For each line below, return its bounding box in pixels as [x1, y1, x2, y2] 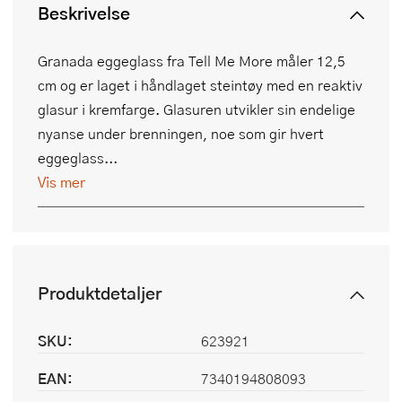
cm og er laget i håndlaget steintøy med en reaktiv [38, 74, 363, 96]
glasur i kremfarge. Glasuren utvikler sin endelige [38, 99, 355, 120]
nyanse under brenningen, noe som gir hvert [38, 123, 324, 144]
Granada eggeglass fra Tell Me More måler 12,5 [38, 50, 345, 72]
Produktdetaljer [38, 280, 162, 307]
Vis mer [38, 171, 85, 193]
